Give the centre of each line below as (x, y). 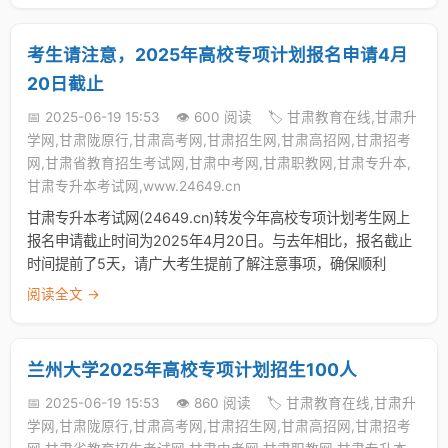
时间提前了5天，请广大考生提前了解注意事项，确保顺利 (206, 263)
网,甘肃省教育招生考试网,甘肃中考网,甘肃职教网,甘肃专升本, (219, 163)
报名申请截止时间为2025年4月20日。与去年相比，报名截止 (219, 240)
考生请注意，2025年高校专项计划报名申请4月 (217, 54)
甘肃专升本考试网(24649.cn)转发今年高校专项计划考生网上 (218, 217)
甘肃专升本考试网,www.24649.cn (134, 186)
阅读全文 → (63, 294)
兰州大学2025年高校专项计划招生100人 (192, 369)
